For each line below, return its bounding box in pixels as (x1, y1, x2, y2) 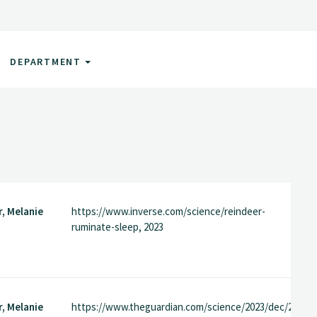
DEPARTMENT (10, 54, 85, 68)
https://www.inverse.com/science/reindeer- (71, 204, 265, 219)
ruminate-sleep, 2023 (71, 220, 163, 234)
